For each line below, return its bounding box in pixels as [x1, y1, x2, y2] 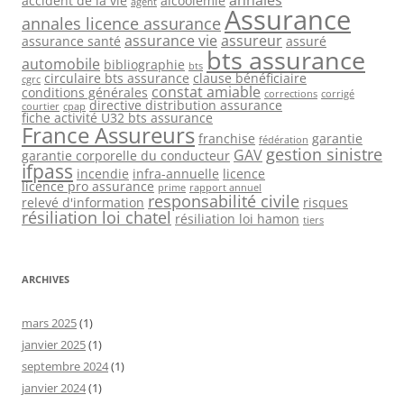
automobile [22, 53, 100, 74]
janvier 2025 [22, 335, 86, 353]
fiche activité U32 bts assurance [22, 108, 213, 126]
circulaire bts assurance [44, 69, 189, 87]
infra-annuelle [133, 164, 219, 182]
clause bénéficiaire [193, 69, 307, 87]
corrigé [321, 87, 354, 100]
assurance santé [22, 32, 121, 50]
